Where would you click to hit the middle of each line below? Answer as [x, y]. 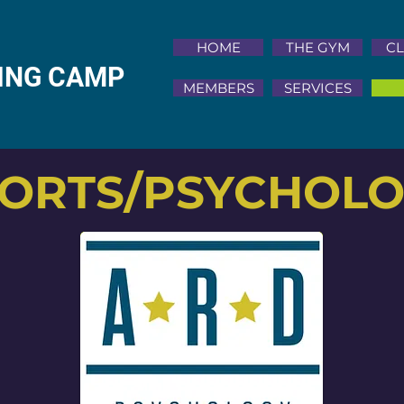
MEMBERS [218, 88]
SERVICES [317, 88]
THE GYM [317, 47]
